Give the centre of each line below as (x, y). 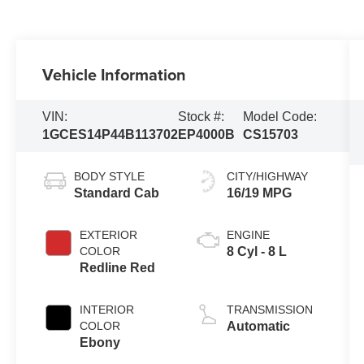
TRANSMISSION (269, 310)
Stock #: (201, 117)
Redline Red (118, 268)
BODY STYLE (110, 177)
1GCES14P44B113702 (110, 135)
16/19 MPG (259, 193)
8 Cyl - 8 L (256, 252)
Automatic (258, 327)
